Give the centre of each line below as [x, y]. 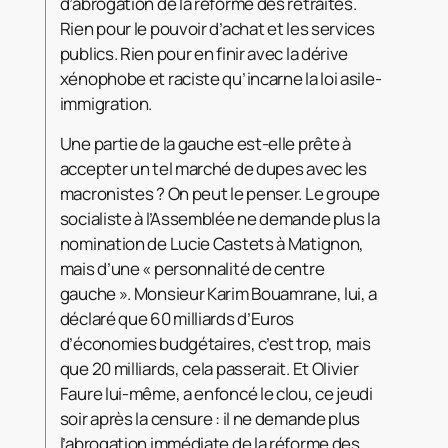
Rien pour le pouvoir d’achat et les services [217, 28]
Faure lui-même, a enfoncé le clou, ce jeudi [216, 393]
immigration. [107, 103]
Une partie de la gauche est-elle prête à [205, 143]
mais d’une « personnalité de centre [192, 268]
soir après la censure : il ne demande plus [210, 418]
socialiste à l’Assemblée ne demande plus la [219, 218]
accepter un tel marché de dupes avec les [213, 168]
